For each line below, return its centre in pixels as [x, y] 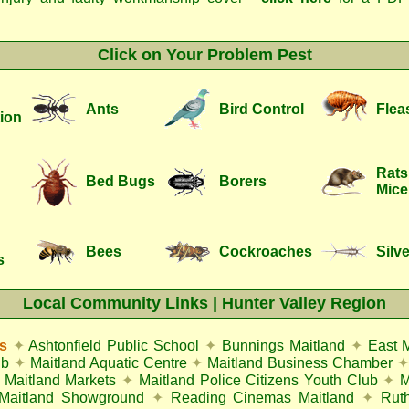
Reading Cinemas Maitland [266, 398]
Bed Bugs [121, 181]
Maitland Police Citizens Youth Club [258, 380]
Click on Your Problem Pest [204, 55]
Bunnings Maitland [283, 346]
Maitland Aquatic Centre [108, 363]
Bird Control [262, 109]
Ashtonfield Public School [114, 346]
